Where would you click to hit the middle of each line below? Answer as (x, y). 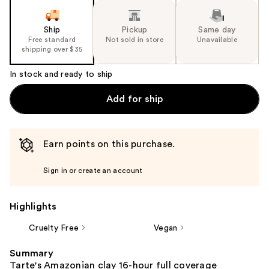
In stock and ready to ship (61, 74)
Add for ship (134, 99)
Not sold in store (134, 39)
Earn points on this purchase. (109, 144)
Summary (32, 253)
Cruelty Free (54, 228)
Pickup (134, 30)
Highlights (33, 206)
